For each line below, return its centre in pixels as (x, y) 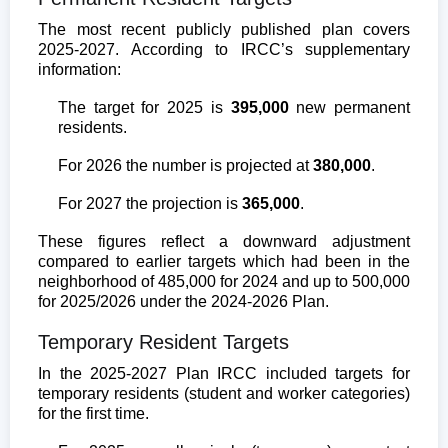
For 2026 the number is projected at (185, 165)
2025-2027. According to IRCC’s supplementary (224, 49)
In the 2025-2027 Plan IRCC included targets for (224, 373)
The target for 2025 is (144, 107)
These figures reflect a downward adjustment (224, 241)
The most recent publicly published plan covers (224, 29)
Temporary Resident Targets (163, 341)
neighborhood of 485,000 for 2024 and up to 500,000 (224, 281)
